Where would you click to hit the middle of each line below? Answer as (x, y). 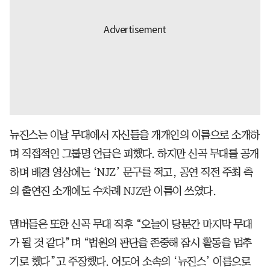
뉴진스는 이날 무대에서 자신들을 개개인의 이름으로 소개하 (135, 135)
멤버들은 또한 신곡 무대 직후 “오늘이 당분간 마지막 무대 (131, 224)
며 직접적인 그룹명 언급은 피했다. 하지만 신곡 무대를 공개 (134, 153)
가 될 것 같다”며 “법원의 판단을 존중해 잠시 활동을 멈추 (131, 243)
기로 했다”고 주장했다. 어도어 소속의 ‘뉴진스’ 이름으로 (130, 261)
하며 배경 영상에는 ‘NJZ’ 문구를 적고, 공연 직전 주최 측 (131, 172)
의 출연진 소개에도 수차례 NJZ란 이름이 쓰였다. (113, 191)
